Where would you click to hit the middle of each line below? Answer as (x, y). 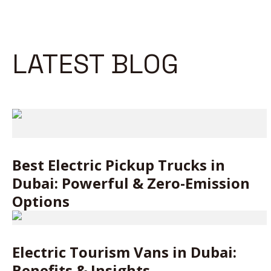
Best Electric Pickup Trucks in (119, 165)
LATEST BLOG (95, 64)
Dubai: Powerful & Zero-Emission (131, 183)
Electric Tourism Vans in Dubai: (124, 252)
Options (41, 201)
